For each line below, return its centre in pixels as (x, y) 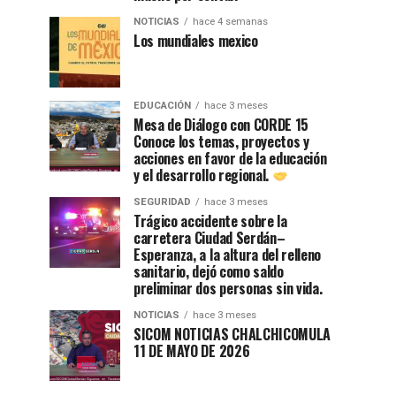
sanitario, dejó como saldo (209, 272)
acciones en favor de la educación (230, 159)
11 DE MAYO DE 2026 (192, 351)
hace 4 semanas (230, 22)
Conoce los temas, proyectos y (221, 142)
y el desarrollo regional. (203, 175)
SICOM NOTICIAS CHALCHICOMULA (232, 335)
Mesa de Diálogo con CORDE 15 (221, 125)
